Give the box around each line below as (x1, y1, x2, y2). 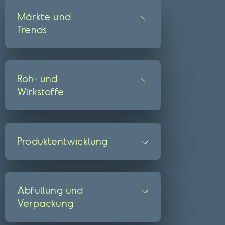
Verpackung (17, 197, 73, 209)
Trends (17, 23, 47, 36)
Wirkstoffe (17, 85, 64, 98)
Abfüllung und (17, 184, 83, 196)
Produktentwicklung (17, 135, 108, 147)
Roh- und (17, 72, 58, 85)
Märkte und (17, 10, 71, 23)
